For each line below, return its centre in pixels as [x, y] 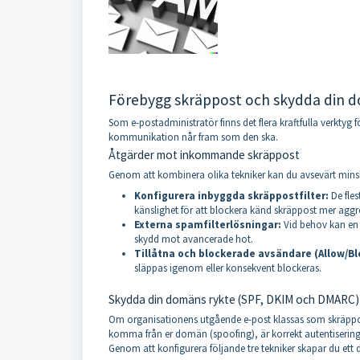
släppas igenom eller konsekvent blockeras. [228, 268]
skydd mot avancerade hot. [194, 239]
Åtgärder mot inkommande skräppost [204, 155]
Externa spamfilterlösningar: [208, 225]
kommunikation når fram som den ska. [193, 137]
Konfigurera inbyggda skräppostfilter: [231, 196]
